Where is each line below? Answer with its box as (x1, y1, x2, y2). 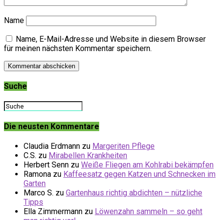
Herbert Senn (24, 160, 69, 169)
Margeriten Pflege (92, 141, 155, 151)
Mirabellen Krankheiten (49, 150, 127, 160)
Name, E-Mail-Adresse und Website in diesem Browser (16, 34, 206, 44)
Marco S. (24, 188, 54, 197)
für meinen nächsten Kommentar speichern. (4, 43, 152, 53)
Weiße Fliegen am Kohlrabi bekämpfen (81, 160, 214, 169)
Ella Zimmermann (24, 206, 82, 216)
